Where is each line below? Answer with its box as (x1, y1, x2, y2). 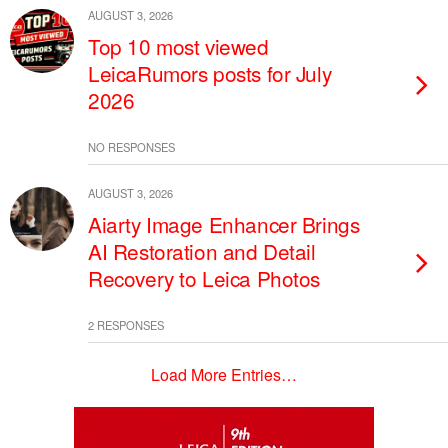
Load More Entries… (151, 363, 297, 386)
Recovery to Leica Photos (88, 263, 321, 293)
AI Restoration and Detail (88, 236, 316, 266)
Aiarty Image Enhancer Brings (88, 209, 360, 239)
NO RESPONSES (88, 139, 175, 155)
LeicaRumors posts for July (88, 58, 332, 88)
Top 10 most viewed (88, 31, 269, 61)
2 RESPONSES (88, 317, 164, 333)
